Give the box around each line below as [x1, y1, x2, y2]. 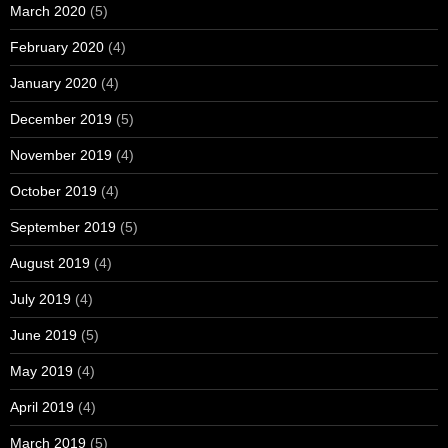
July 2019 [10, 290, 71, 307]
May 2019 [10, 362, 73, 379]
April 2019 [10, 398, 74, 415]
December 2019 [10, 110, 112, 127]
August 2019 [10, 254, 90, 271]
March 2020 [10, 2, 86, 19]
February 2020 [10, 38, 104, 55]
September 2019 [10, 218, 116, 235]
